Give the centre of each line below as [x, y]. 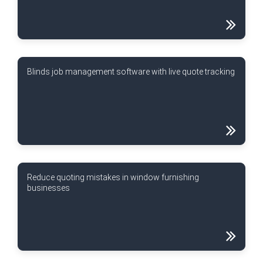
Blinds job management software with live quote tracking [131, 72]
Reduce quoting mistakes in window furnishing [113, 177]
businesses [48, 188]
